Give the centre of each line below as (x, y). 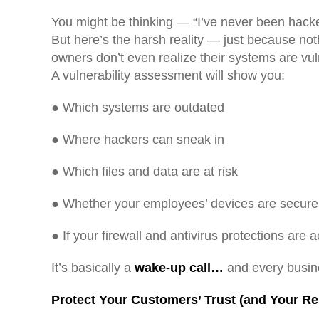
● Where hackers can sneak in (138, 139)
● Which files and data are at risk (145, 171)
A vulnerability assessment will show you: (168, 75)
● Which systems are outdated (138, 107)
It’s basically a (93, 267)
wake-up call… (179, 267)
